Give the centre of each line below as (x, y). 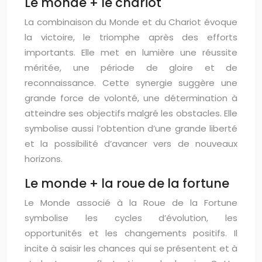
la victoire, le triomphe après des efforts (131, 37)
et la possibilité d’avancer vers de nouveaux (131, 144)
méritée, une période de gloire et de (131, 68)
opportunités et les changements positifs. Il (131, 233)
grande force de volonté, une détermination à (131, 98)
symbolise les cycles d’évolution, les (131, 218)
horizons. (44, 159)
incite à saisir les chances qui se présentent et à (131, 248)
